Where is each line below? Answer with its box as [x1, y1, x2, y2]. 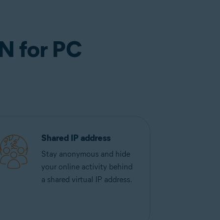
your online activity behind [41, 162, 133, 171]
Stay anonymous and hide [41, 149, 130, 159]
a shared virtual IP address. [41, 175, 132, 184]
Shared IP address [41, 133, 110, 143]
